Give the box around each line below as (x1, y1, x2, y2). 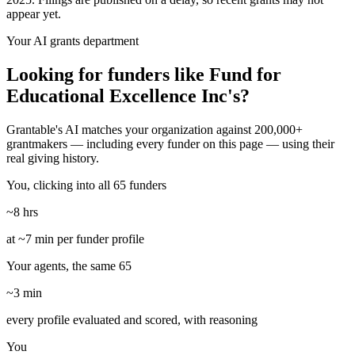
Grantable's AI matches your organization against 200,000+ (6, 123, 303, 137)
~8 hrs (6, 205, 38, 219)
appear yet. (6, 7, 61, 21)
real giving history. (6, 151, 99, 166)
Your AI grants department (6, 34, 139, 48)
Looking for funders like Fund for (6, 64, 281, 86)
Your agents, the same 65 (6, 259, 132, 273)
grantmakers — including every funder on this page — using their (6, 137, 334, 151)
